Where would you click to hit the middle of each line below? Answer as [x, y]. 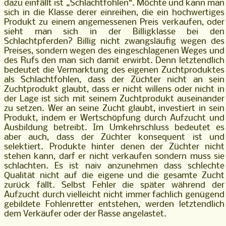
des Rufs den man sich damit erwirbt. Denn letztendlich [114, 61]
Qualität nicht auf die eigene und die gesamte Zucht [114, 176]
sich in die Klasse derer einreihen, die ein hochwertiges [114, 13]
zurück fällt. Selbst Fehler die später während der [114, 186]
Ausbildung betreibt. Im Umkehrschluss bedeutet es [114, 128]
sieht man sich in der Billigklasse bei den [114, 32]
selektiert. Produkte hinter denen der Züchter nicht [114, 147]
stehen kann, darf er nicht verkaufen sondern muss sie [114, 157]
